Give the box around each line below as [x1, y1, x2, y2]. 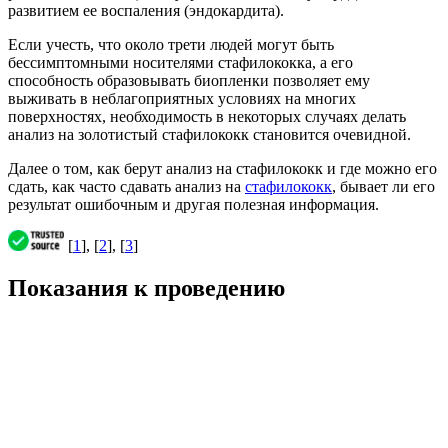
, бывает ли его [332, 177, 435, 195]
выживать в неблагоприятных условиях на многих [8, 89, 356, 107]
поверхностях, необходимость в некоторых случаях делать [8, 107, 406, 125]
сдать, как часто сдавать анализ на [8, 177, 245, 195]
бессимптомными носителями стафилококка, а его [8, 53, 353, 71]
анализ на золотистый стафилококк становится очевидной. [8, 125, 411, 143]
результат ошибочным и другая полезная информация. [8, 195, 379, 213]
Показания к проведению [8, 274, 285, 301]
